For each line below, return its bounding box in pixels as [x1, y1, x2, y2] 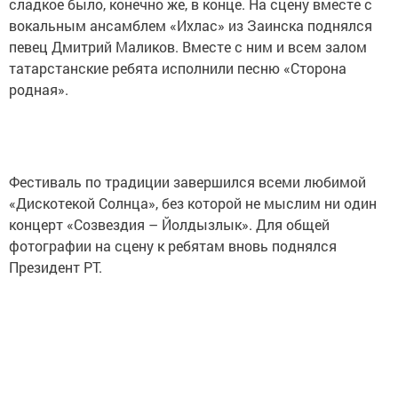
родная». [9, 80, 72, 99]
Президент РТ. [9, 258, 102, 276]
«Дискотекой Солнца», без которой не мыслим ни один [9, 194, 377, 212]
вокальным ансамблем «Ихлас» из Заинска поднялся [9, 16, 372, 35]
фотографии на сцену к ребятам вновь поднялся [9, 236, 337, 255]
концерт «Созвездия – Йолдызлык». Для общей [9, 215, 330, 234]
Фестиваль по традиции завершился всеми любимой [9, 172, 366, 191]
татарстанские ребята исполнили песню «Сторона [9, 59, 346, 77]
